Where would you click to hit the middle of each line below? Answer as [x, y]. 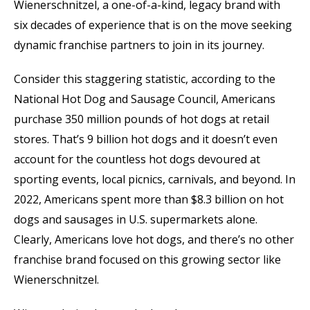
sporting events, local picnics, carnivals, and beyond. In [155, 179]
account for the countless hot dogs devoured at [137, 159]
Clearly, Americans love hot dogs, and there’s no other [154, 239]
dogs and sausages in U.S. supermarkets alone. [136, 219]
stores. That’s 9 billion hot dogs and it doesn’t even [146, 139]
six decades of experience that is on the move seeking [153, 25]
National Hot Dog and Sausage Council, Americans [145, 99]
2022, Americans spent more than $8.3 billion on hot [149, 199]
